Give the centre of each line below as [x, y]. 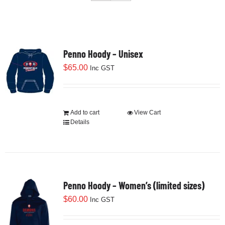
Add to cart [85, 113]
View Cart [147, 113]
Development [34, 31]
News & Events [36, 64]
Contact [25, 164]
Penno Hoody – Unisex [103, 54]
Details [80, 122]
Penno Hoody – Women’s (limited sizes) [134, 186]
